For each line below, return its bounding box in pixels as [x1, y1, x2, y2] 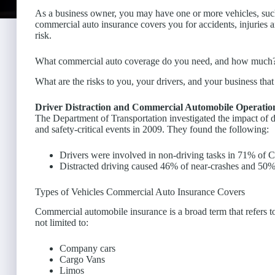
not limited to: [35, 217, 88, 228]
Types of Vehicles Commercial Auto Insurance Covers [35, 186, 245, 197]
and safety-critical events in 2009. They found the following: [35, 123, 269, 134]
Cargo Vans [60, 254, 105, 265]
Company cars [60, 243, 115, 254]
